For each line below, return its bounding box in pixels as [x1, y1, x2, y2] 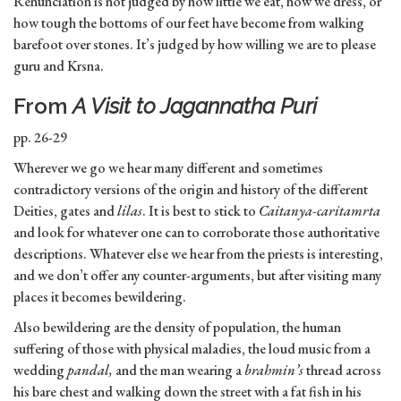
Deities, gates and [13, 201, 117, 221]
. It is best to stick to [142, 201, 259, 221]
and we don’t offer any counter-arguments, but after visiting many [13, 266, 381, 286]
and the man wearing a [113, 361, 242, 380]
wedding [13, 361, 67, 380]
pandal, [67, 361, 113, 380]
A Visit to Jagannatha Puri [73, 93, 317, 120]
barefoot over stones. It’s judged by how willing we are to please [13, 35, 376, 55]
